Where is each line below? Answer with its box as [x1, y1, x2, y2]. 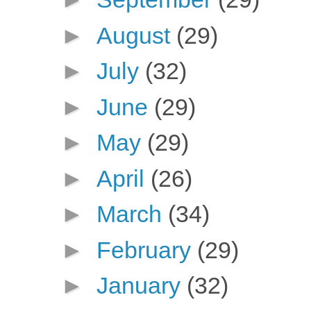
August [96, 22, 176, 49]
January [96, 272, 187, 299]
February [96, 236, 197, 263]
